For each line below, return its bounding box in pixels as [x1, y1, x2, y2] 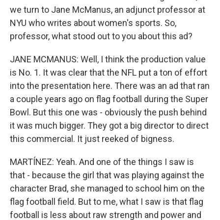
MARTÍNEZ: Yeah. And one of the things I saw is [10, 157, 194, 167]
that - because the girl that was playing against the [10, 170, 204, 180]
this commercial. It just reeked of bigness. [10, 134, 174, 144]
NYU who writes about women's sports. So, [10, 18, 176, 28]
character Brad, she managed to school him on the [10, 183, 205, 193]
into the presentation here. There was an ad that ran [10, 81, 210, 91]
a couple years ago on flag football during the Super [10, 94, 208, 104]
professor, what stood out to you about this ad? [10, 31, 192, 41]
